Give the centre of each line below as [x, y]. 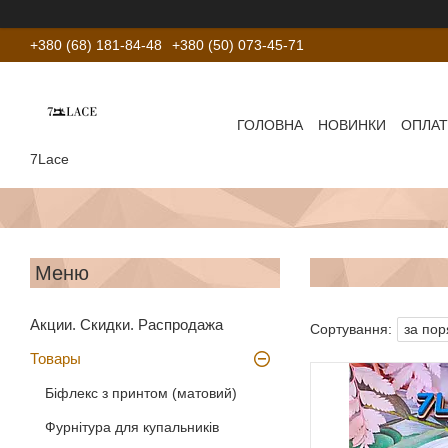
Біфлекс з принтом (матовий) [141, 392]
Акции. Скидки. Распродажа [126, 324]
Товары [55, 358]
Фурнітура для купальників [132, 426]
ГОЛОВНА [270, 124]
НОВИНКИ [352, 124]
